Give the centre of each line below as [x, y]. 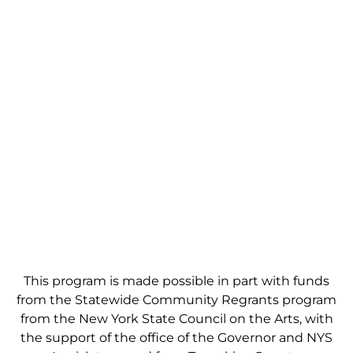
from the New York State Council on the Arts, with [176, 319]
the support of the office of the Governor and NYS [176, 338]
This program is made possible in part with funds [176, 281]
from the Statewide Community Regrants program [176, 300]
